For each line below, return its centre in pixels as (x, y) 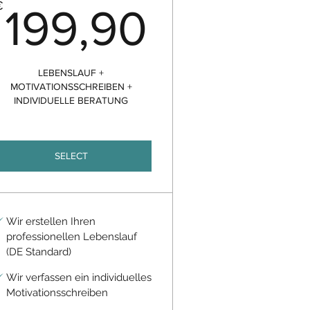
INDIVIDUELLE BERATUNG (71, 100)
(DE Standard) (38, 252)
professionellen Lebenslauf (71, 237)
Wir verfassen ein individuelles (79, 277)
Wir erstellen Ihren (51, 221)
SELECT (71, 156)
